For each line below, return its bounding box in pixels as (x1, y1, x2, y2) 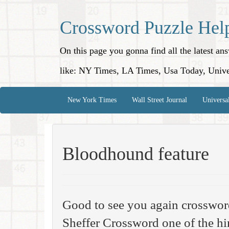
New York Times (67, 96, 117, 104)
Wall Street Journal (132, 96, 187, 104)
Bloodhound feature (62, 144, 209, 164)
